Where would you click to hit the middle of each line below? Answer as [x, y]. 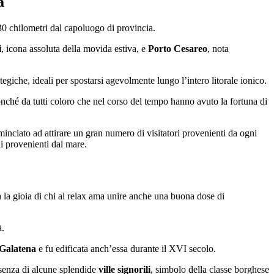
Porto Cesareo [178, 49]
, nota [218, 49]
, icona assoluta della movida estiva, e [75, 49]
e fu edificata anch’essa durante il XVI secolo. [126, 249]
